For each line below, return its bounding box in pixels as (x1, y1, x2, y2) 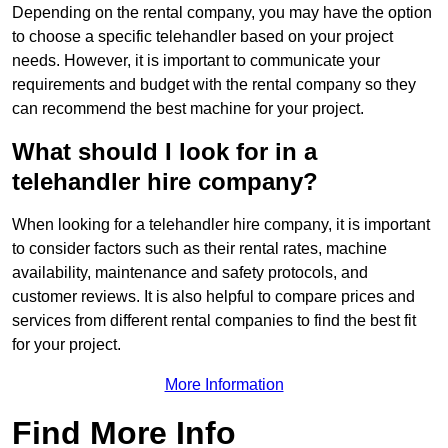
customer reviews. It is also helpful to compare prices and (12, 288, 415, 306)
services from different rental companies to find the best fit (12, 312, 416, 330)
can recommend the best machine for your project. (12, 100, 364, 118)
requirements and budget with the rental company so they (12, 76, 416, 94)
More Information (164, 376, 284, 394)
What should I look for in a (12, 138, 317, 166)
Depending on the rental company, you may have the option (12, 4, 432, 22)
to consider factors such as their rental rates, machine (12, 240, 387, 258)
